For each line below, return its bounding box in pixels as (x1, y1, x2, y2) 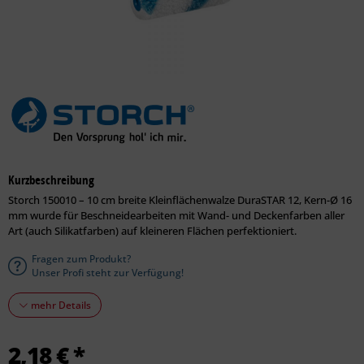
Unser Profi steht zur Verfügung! (32, 266, 184, 279)
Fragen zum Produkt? (32, 252, 131, 266)
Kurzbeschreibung (8, 171, 94, 188)
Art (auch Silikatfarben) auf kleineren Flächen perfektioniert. (8, 223, 297, 238)
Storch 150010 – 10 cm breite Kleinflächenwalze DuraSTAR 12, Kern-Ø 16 (8, 193, 352, 207)
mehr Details (28, 298, 91, 312)
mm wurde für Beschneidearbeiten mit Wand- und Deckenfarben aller (8, 208, 344, 223)
